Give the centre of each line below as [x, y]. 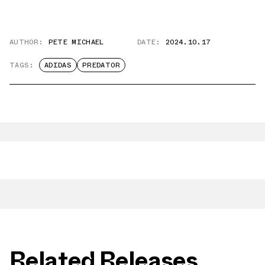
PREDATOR [101, 65]
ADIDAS [58, 65]
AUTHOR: [27, 42]
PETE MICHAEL [76, 42]
